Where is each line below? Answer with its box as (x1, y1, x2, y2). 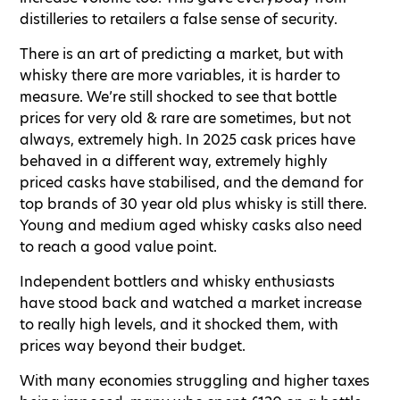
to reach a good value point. (20, 237, 221, 257)
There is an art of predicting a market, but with (20, 44, 344, 64)
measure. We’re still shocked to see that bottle (20, 87, 337, 107)
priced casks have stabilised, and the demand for (20, 172, 363, 193)
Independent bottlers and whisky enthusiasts (20, 271, 335, 292)
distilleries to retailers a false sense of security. (20, 9, 337, 29)
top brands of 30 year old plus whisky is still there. (20, 194, 367, 214)
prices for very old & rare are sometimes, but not (20, 108, 351, 129)
